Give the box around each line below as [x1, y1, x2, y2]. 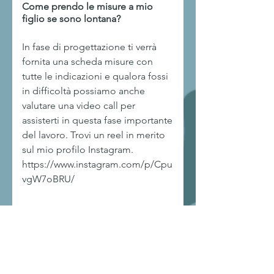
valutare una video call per [22, 100, 135, 111]
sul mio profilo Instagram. [22, 144, 133, 155]
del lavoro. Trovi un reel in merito [22, 129, 165, 141]
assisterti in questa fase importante [22, 114, 172, 126]
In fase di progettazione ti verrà [22, 41, 157, 53]
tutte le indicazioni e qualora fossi [22, 70, 168, 82]
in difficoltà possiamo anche [22, 85, 145, 97]
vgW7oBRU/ [22, 173, 75, 185]
